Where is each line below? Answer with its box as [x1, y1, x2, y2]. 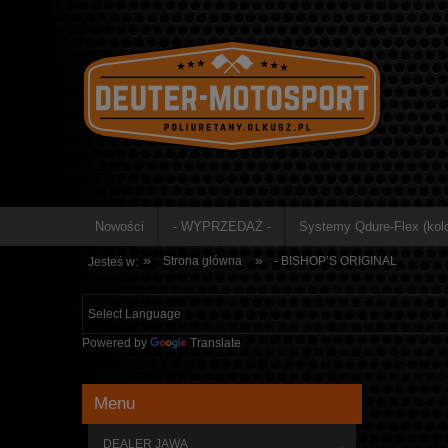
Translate [190, 336, 241, 350]
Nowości [95, 219, 145, 234]
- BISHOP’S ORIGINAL [274, 254, 398, 268]
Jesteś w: [88, 255, 138, 269]
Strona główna [162, 254, 242, 268]
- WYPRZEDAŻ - [172, 219, 271, 234]
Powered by [82, 336, 150, 350]
